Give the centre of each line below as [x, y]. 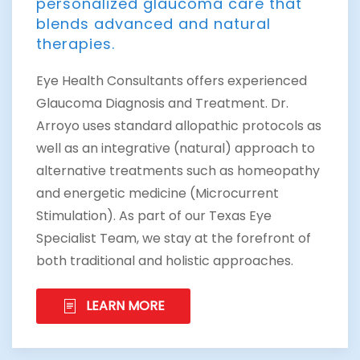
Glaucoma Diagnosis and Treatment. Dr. [162, 104]
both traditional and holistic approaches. [165, 261]
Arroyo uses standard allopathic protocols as [179, 126]
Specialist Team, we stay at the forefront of [174, 239]
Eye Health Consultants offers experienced [172, 81]
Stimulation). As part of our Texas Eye [154, 216]
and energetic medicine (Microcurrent [157, 194]
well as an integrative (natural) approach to [176, 149]
